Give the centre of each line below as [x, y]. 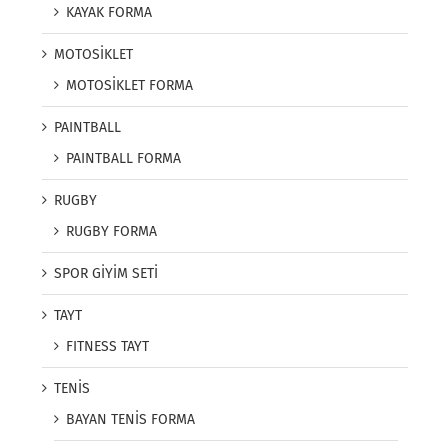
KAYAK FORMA [109, 13]
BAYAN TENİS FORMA [130, 420]
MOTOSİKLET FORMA [129, 86]
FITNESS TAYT [107, 347]
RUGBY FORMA [111, 232]
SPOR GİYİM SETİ [106, 274]
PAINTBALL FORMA [123, 159]
